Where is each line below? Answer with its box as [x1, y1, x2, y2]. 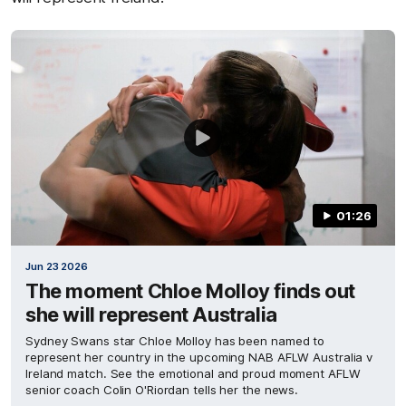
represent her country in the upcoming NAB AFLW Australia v [25, 350, 373, 364]
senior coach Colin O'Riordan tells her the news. [25, 382, 299, 397]
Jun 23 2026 [25, 260, 88, 273]
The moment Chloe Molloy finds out [25, 279, 355, 303]
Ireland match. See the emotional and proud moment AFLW [25, 366, 361, 381]
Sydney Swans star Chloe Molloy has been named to [25, 333, 325, 348]
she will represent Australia [25, 303, 277, 326]
